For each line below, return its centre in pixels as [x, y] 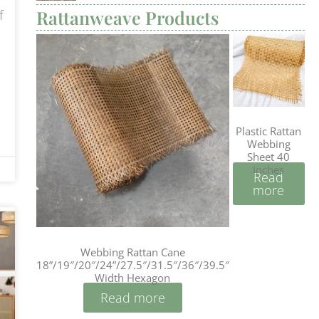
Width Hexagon [133, 277]
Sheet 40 [269, 157]
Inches [269, 170]
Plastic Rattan [269, 131]
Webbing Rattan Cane [132, 252]
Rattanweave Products [127, 18]
